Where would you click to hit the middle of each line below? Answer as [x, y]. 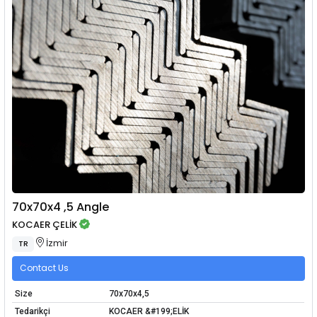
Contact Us [44, 268]
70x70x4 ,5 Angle [61, 207]
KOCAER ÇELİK [45, 225]
